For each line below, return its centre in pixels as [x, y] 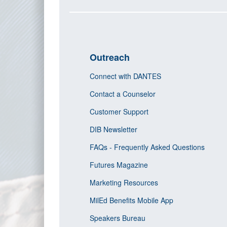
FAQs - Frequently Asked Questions [148, 147]
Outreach [111, 57]
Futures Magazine [120, 165]
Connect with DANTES [126, 76]
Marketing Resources [125, 182]
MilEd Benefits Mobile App [133, 200]
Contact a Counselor [124, 94]
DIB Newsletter [115, 129]
